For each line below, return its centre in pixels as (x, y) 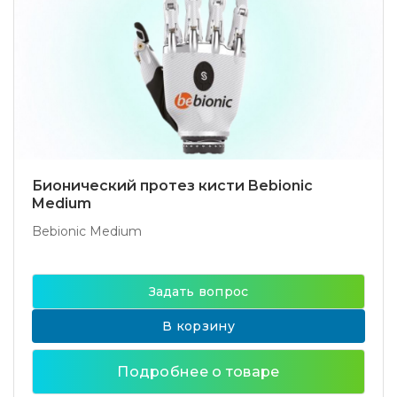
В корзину (198, 326)
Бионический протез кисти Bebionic (172, 186)
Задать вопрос (198, 292)
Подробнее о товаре (198, 372)
